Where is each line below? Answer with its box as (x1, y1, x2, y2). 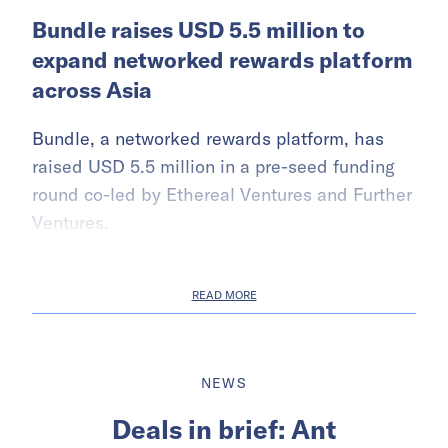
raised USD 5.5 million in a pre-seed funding (32, 154, 395, 178)
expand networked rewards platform (32, 45, 413, 74)
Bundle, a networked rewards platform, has (32, 126, 384, 150)
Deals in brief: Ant (112, 412, 336, 446)
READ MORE (191, 287, 257, 302)
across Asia (32, 75, 152, 104)
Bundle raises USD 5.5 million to (32, 15, 365, 44)
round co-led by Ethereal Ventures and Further (32, 182, 412, 206)
